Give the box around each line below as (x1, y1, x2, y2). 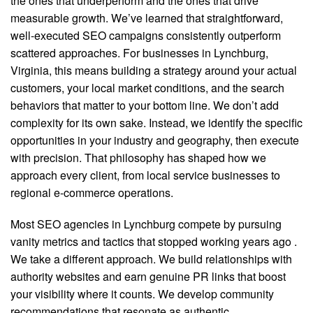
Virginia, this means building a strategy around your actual (10, 62, 297, 78)
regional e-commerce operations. (10, 184, 173, 201)
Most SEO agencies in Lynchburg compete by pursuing (10, 216, 282, 232)
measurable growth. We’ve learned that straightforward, (10, 10, 283, 26)
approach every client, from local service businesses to (10, 167, 280, 183)
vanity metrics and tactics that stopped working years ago (10, 233, 294, 249)
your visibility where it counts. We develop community (10, 286, 274, 302)
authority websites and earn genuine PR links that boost (10, 268, 286, 284)
